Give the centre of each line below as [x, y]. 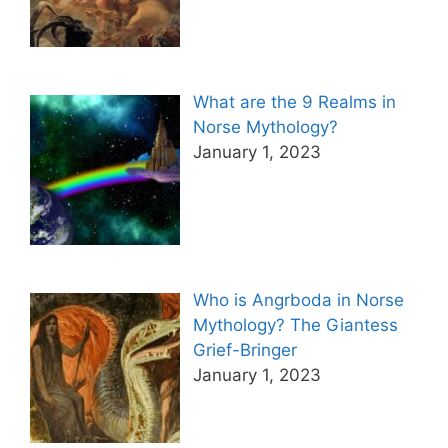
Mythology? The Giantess [295, 325]
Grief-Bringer [244, 350]
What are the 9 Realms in [294, 101]
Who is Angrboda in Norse [298, 300]
